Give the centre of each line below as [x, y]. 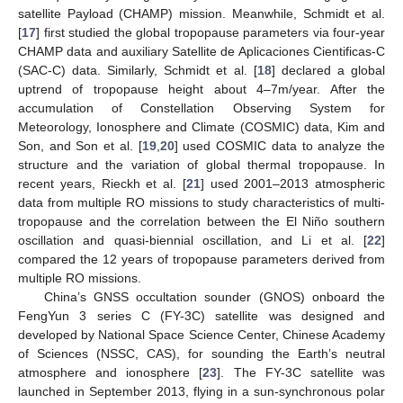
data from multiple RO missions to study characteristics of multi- [201, 202]
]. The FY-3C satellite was [301, 372]
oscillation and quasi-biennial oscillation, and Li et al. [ [193, 240]
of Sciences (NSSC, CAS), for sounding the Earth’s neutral [201, 353]
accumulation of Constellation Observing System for [201, 107]
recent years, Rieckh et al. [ [102, 183]
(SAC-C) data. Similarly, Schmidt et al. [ [138, 70]
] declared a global [328, 70]
